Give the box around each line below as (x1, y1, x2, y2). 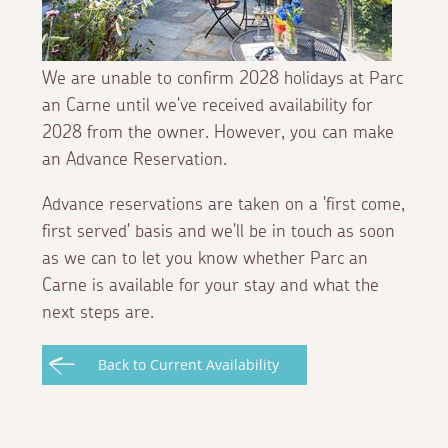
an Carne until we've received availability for (42, 96, 374, 115)
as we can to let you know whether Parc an (42, 249, 369, 268)
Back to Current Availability (98, 354, 280, 374)
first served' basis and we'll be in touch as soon (42, 222, 396, 241)
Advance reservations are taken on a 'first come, (42, 195, 406, 214)
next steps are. (42, 303, 155, 322)
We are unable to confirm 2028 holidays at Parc (42, 69, 404, 88)
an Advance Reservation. (42, 150, 228, 169)
